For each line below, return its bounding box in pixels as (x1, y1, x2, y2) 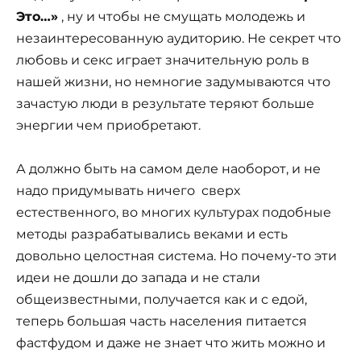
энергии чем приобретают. (16, 117, 201, 133)
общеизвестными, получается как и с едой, (16, 292, 307, 308)
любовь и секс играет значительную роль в (16, 52, 309, 68)
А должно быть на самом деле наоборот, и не (16, 161, 321, 177)
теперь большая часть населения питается (16, 313, 307, 330)
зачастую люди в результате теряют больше (16, 95, 314, 111)
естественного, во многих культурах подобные (16, 205, 331, 221)
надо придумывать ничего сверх (16, 183, 240, 199)
